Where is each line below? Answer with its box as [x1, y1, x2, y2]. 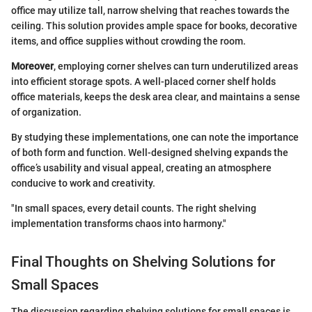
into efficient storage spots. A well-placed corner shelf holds [11, 75, 276, 87]
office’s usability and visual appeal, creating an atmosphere [11, 162, 272, 173]
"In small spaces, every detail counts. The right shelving [11, 202, 256, 214]
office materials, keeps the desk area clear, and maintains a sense [11, 91, 300, 102]
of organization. [11, 106, 81, 118]
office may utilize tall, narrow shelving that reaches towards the [11, 4, 290, 16]
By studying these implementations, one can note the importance [11, 131, 299, 143]
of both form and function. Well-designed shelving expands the [11, 146, 288, 158]
